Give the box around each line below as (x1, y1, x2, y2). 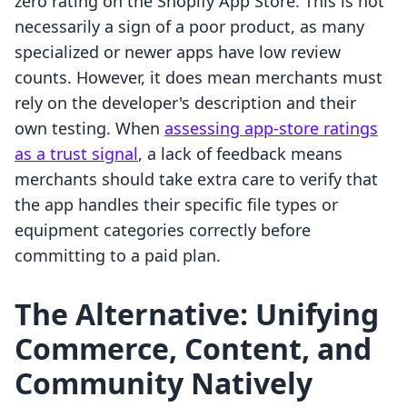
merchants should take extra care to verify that (15, 168, 378, 191)
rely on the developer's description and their (15, 92, 356, 114)
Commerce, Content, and (15, 329, 372, 369)
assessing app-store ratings (164, 117, 378, 140)
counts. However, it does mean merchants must (15, 66, 382, 89)
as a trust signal (15, 143, 138, 165)
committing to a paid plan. (15, 244, 221, 267)
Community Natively (15, 363, 313, 403)
